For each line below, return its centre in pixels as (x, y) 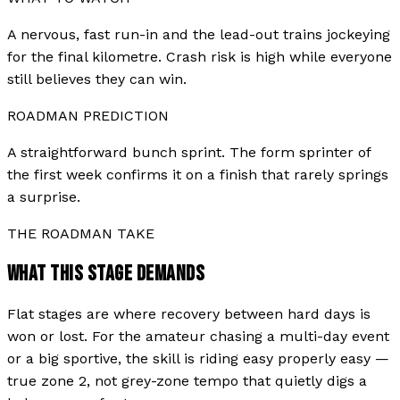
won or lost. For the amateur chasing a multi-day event (198, 337)
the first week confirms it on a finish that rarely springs (198, 175)
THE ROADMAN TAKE (81, 234)
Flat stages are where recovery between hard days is (189, 314)
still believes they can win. (97, 79)
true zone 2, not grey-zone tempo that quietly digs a (187, 381)
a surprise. (44, 197)
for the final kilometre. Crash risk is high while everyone (200, 57)
